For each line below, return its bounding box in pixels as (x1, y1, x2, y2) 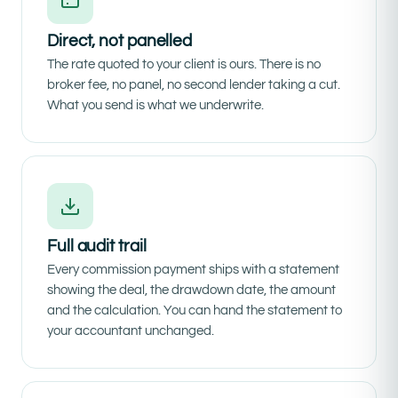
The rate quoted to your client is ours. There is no (47, 58, 321, 72)
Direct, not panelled (47, 32, 193, 51)
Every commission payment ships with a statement (47, 263, 339, 277)
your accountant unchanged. (47, 324, 214, 338)
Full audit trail (47, 237, 147, 256)
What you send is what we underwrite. (47, 99, 264, 113)
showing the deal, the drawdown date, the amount (47, 283, 336, 298)
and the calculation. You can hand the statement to (47, 304, 342, 318)
